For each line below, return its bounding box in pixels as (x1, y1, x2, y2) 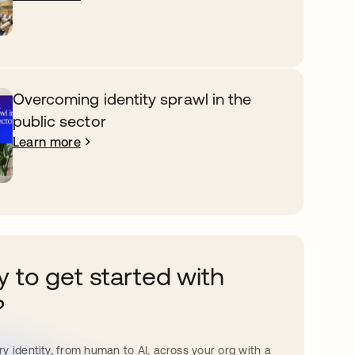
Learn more (12, 135, 81, 149)
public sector (12, 112, 106, 130)
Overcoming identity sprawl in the (12, 90, 252, 108)
